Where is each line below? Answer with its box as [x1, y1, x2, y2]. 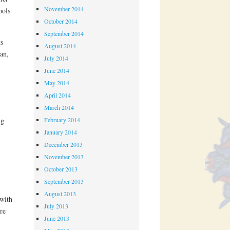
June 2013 [44, 214, 70, 223]
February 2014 [44, 116, 81, 124]
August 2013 [44, 189, 76, 198]
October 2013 [44, 165, 78, 174]
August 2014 [44, 42, 76, 50]
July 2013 [44, 202, 69, 210]
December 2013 [44, 140, 83, 149]
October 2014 [44, 17, 78, 26]
